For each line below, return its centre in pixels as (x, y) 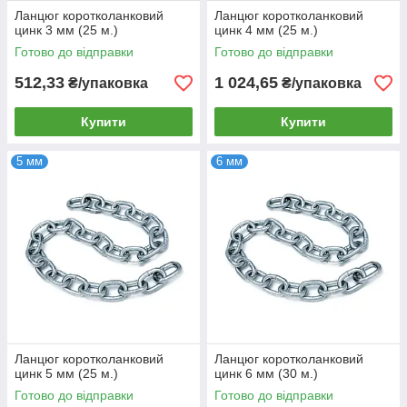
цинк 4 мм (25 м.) (266, 30)
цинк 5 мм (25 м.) (66, 374)
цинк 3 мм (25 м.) (66, 30)
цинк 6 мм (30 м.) (266, 374)
